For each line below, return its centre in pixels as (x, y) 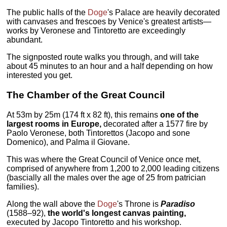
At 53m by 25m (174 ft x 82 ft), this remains (84, 115)
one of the (180, 115)
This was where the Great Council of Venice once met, (104, 159)
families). (23, 186)
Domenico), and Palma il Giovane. (68, 142)
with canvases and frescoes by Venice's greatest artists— (109, 22)
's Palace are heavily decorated (164, 13)
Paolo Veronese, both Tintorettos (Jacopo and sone (99, 133)
